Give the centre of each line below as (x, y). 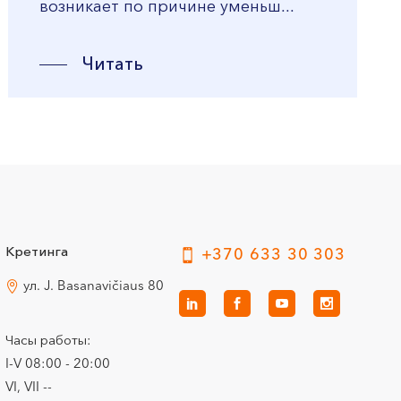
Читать (113, 65)
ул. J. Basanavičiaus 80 (94, 287)
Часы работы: (49, 341)
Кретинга (37, 253)
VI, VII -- (29, 388)
